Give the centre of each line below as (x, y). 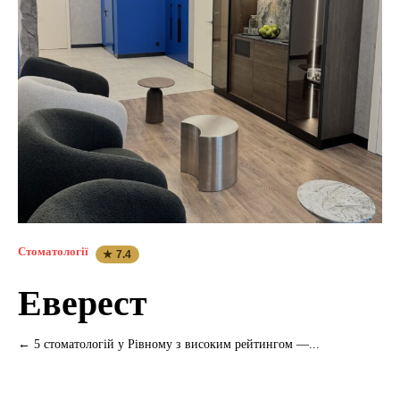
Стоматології (53, 252)
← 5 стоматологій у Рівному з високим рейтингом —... (169, 345)
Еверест (83, 304)
